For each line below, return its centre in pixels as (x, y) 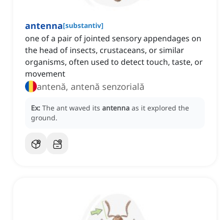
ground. (44, 118)
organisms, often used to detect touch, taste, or (114, 62)
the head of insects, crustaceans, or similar (105, 50)
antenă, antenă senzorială (91, 87)
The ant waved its (72, 108)
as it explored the (160, 108)
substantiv (83, 26)
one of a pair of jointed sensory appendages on (113, 39)
